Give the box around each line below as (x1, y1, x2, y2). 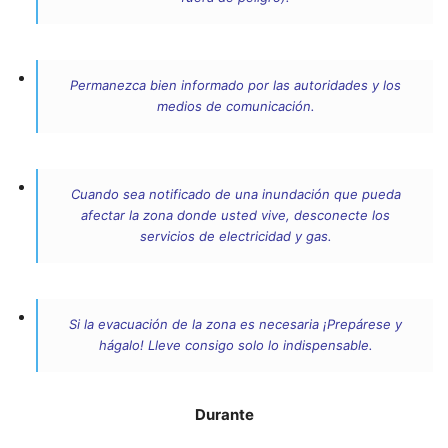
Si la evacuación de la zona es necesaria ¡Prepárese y (69, 316, 402, 333)
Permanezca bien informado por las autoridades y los (70, 77, 401, 94)
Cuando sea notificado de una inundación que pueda (70, 186, 401, 203)
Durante (194, 405, 254, 425)
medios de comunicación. (156, 98, 315, 115)
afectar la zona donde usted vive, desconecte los (81, 207, 390, 224)
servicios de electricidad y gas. (139, 228, 332, 245)
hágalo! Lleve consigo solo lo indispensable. (98, 337, 373, 354)
